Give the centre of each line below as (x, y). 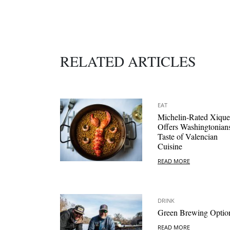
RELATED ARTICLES (128, 61)
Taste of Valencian (188, 137)
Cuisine (170, 146)
